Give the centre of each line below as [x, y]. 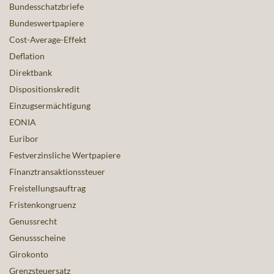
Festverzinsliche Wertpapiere [65, 155]
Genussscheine [37, 238]
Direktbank [31, 73]
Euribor [24, 139]
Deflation [27, 56]
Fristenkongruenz [43, 205]
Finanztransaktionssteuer [57, 172]
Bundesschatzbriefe [46, 7]
